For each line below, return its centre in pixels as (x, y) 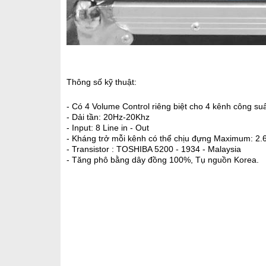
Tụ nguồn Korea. (227, 160)
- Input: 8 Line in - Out (108, 128)
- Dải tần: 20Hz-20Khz (108, 117)
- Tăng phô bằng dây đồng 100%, (131, 160)
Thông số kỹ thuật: (102, 82)
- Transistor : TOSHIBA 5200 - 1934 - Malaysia (154, 149)
